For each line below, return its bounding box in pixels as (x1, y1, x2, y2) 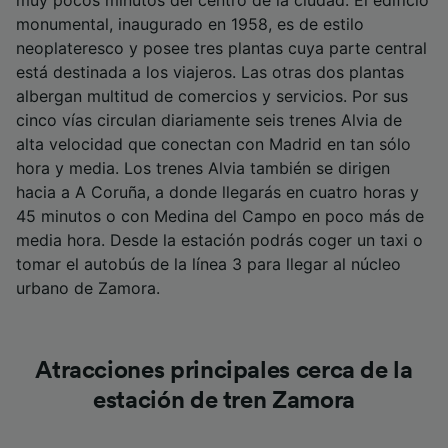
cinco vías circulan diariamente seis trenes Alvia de (16, 110, 402, 130)
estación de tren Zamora (93, 389, 355, 413)
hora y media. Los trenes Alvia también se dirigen (16, 158, 390, 178)
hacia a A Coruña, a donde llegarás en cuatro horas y (16, 182, 419, 202)
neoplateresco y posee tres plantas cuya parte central (16, 38, 427, 58)
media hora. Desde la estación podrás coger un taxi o (16, 230, 423, 250)
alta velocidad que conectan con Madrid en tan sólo (16, 134, 411, 154)
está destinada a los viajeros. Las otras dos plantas (16, 62, 404, 82)
